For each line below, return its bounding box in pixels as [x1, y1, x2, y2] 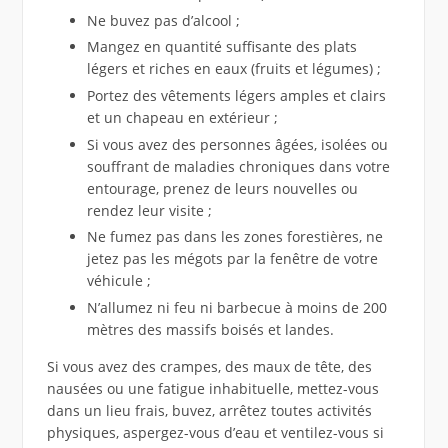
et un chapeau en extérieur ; [86, 107, 278, 127]
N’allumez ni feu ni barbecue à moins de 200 [86, 298, 387, 318]
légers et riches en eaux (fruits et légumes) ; [86, 59, 381, 79]
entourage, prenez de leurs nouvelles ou [86, 178, 358, 198]
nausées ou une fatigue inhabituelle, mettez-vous [46, 379, 379, 399]
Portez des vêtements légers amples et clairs [86, 85, 386, 105]
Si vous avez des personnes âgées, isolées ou [86, 134, 388, 154]
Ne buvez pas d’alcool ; [86, 10, 240, 30]
